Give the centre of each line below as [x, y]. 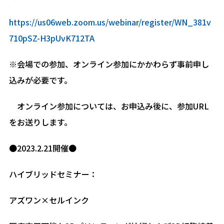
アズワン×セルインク [53, 200]
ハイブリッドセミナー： [53, 174]
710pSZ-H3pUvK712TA [51, 38]
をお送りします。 [40, 122]
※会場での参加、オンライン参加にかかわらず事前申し [109, 64]
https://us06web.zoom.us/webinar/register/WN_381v [110, 22]
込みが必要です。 [40, 80]
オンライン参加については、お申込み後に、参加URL [109, 106]
